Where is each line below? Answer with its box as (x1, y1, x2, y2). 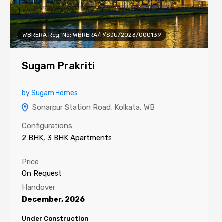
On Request (22, 169, 62, 178)
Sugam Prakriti (22, 60, 95, 72)
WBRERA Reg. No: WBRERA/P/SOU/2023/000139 (22, 31, 161, 38)
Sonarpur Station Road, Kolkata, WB (30, 103, 155, 111)
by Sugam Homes (22, 89, 78, 97)
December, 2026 (22, 195, 85, 204)
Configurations (22, 121, 72, 130)
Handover (22, 183, 55, 192)
